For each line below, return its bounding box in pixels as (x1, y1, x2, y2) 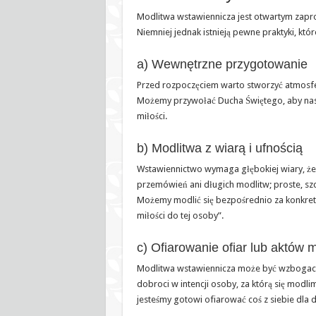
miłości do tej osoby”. (136, 209, 224, 221)
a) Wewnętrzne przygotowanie (136, 56, 308, 71)
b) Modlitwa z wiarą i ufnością (136, 140, 303, 155)
